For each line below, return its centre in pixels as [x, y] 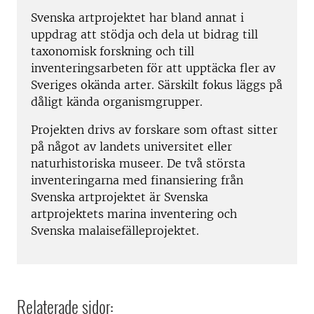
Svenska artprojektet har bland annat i [137, 18]
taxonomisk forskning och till [112, 52]
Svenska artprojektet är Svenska [120, 197]
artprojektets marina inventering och [134, 214]
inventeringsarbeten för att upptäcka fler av [153, 68]
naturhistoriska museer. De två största [138, 164]
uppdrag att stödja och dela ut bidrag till [144, 35]
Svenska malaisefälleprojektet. [115, 231]
